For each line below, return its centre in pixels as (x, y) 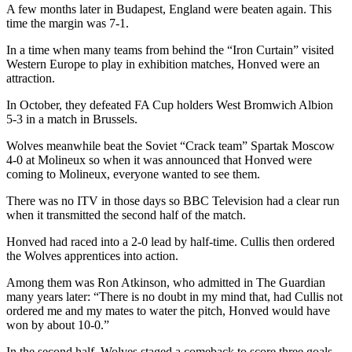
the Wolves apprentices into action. (92, 255)
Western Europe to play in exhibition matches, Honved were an (163, 64)
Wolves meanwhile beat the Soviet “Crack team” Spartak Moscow (170, 145)
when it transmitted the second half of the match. (126, 214)
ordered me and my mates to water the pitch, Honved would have (168, 310)
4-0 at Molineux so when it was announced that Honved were (159, 159)
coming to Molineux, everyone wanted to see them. (133, 174)
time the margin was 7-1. (68, 23)
